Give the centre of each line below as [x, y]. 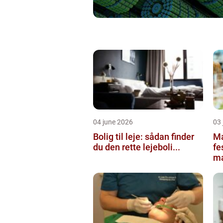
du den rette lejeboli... [137, 147]
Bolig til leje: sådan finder [144, 136]
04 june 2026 [113, 122]
